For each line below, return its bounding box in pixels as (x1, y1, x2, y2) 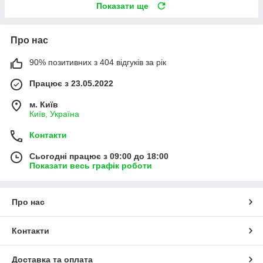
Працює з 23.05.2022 (29, 79, 113, 89)
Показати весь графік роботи (29, 161, 152, 171)
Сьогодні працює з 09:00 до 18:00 (29, 151, 168, 161)
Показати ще (96, 1, 149, 11)
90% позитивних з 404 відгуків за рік (29, 58, 166, 68)
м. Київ (29, 100, 58, 110)
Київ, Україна (29, 109, 79, 119)
